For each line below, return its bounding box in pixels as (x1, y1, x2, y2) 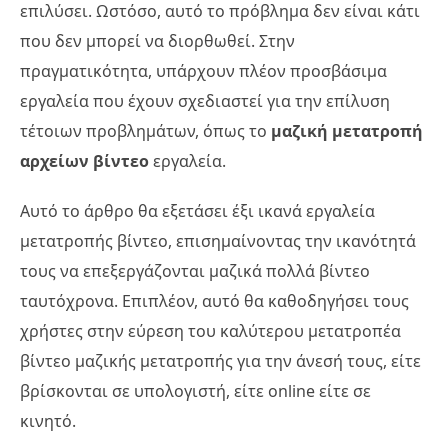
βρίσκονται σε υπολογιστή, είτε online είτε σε (20, 380, 371, 402)
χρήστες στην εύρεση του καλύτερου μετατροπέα (20, 320, 401, 342)
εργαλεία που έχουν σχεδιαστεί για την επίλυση (20, 90, 390, 112)
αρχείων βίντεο (20, 150, 149, 172)
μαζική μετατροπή (271, 120, 423, 142)
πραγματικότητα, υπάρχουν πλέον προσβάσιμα (20, 60, 387, 82)
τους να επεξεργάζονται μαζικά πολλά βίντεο (20, 260, 370, 282)
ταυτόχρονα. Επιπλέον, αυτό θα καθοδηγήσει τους (20, 290, 409, 312)
